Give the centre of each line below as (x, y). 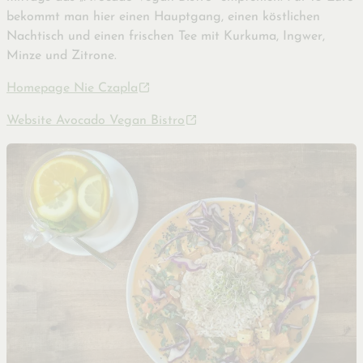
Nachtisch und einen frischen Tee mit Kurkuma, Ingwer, (166, 36)
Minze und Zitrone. (62, 56)
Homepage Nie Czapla (72, 88)
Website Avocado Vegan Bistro (96, 120)
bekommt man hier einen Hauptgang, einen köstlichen (163, 17)
